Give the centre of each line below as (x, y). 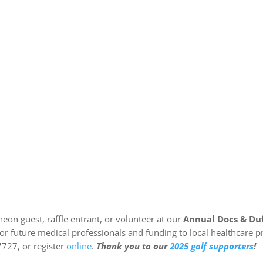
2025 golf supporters (212, 246)
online (79, 246)
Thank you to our (133, 246)
